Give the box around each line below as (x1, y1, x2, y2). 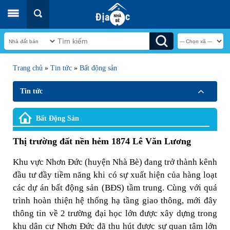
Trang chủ (13, 64, 43, 72)
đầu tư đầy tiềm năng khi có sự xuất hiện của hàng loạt (13, 170, 217, 180)
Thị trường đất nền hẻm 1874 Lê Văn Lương (13, 136, 191, 146)
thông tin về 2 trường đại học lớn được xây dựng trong (13, 208, 217, 218)
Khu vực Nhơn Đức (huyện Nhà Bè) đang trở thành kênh (13, 157, 217, 167)
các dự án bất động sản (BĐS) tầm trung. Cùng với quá (13, 183, 217, 193)
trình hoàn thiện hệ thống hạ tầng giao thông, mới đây (13, 196, 217, 205)
